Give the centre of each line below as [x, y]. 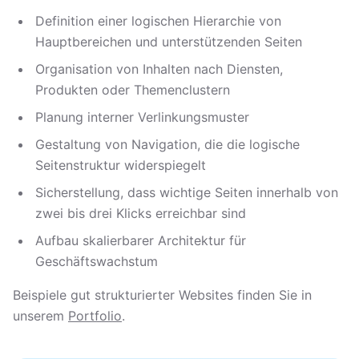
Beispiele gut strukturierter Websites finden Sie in [162, 295]
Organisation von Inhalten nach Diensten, [159, 69]
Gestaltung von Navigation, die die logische [167, 144]
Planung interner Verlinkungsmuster [142, 117]
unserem [40, 316]
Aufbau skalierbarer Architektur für [141, 240]
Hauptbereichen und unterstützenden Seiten [169, 42]
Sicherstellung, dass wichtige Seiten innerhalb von [187, 192]
